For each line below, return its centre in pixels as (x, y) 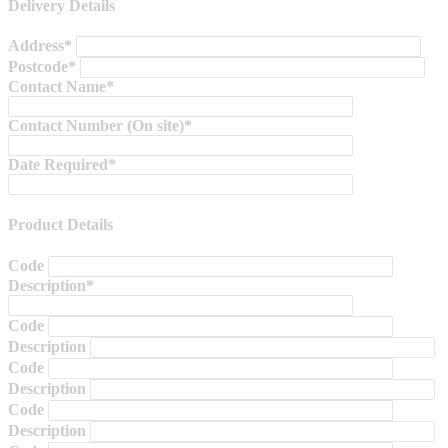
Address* (40, 46)
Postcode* (42, 67)
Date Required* (62, 165)
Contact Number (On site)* (100, 126)
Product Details (60, 225)
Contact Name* (61, 87)
